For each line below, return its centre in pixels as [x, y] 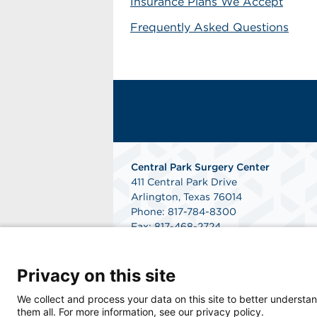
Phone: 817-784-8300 [184, 212]
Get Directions [167, 241]
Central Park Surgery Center [200, 167]
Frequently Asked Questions [209, 27]
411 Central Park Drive [184, 182]
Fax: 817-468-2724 [176, 226]
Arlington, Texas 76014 [186, 197]
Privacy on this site [96, 276]
